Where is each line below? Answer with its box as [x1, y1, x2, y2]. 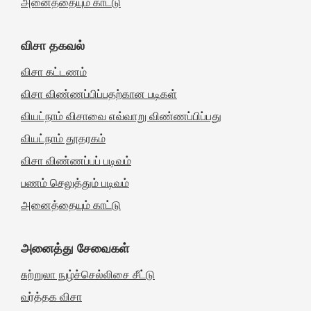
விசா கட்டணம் [21, 66, 87, 78]
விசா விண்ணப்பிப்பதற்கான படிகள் [21, 88, 177, 101]
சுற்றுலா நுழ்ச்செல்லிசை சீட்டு [21, 269, 155, 281]
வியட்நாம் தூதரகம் [21, 133, 106, 145]
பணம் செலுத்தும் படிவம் [21, 177, 129, 190]
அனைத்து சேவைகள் [21, 242, 129, 256]
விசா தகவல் [21, 39, 85, 53]
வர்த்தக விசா [21, 291, 82, 303]
